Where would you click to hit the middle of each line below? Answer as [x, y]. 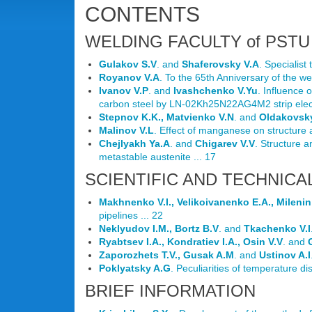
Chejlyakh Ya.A [134, 143]
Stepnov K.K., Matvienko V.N [166, 117]
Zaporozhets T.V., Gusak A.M [166, 255]
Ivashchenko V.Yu [216, 91]
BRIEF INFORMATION [170, 291]
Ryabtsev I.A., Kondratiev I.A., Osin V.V [191, 242]
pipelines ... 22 [131, 215]
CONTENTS [142, 14]
